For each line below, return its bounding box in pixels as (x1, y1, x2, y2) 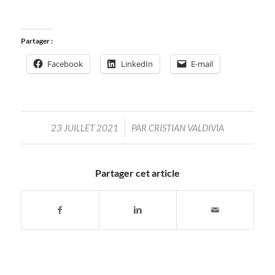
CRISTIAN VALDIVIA (148, 122, 224, 133)
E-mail (190, 58, 213, 69)
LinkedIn (120, 58, 153, 69)
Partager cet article (95, 166, 180, 179)
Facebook (47, 58, 83, 69)
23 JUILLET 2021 (50, 122, 118, 133)
